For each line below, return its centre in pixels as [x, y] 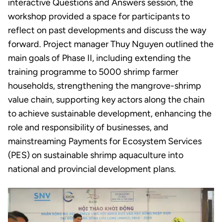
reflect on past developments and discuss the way [107, 30]
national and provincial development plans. [92, 169]
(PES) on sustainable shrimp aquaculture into [96, 155]
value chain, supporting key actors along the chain [106, 100]
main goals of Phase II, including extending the [99, 58]
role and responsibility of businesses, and [88, 128]
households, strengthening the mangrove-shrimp [105, 86]
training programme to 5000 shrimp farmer [93, 72]
